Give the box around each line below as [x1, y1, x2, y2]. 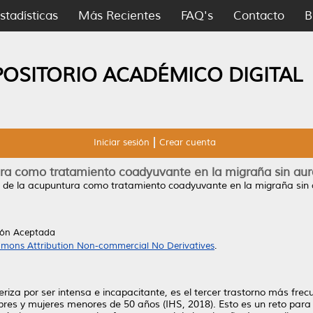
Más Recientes [78, 8, 161, 23]
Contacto [233, 8, 284, 23]
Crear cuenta [159, 137, 216, 148]
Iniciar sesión [93, 137, 150, 148]
